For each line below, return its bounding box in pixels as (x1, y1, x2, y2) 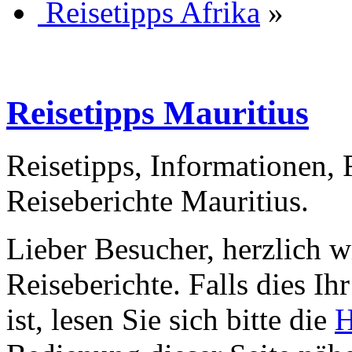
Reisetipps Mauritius (6, 93, 309, 131)
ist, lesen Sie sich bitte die (6, 302, 335, 336)
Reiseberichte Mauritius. (6, 183, 309, 218)
